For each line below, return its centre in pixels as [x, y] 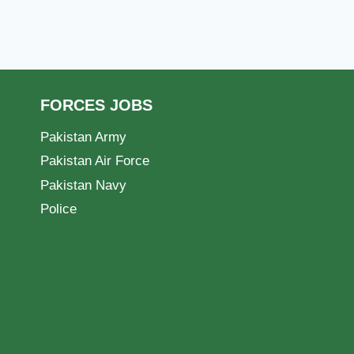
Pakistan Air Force [95, 161]
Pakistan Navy [83, 185]
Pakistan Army [83, 137]
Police [58, 209]
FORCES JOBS [96, 105]
